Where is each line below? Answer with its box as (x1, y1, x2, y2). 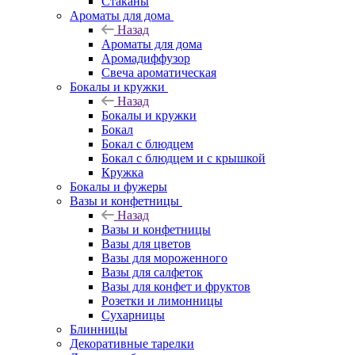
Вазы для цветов (101, 236, 191, 250)
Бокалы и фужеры (70, 179, 167, 193)
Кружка (101, 165, 143, 179)
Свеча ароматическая (101, 65, 216, 79)
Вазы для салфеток (101, 265, 203, 279)
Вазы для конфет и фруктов (101, 279, 250, 293)
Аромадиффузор (101, 51, 190, 65)
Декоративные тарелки (70, 336, 194, 350)
